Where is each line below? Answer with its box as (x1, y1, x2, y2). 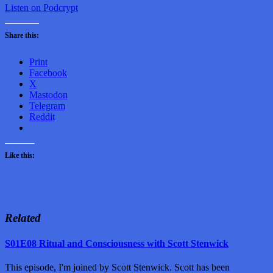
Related (5, 211, 41, 225)
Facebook (29, 67, 67, 78)
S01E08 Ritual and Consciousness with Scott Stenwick (5, 238, 229, 249)
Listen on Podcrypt (5, 2, 78, 13)
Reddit (29, 111, 55, 122)
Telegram (29, 100, 65, 111)
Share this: (5, 30, 39, 40)
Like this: (5, 151, 35, 160)
